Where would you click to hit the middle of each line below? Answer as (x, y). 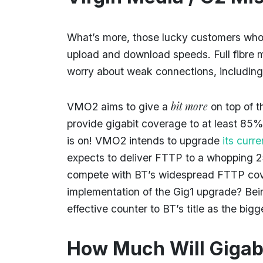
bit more (189, 106)
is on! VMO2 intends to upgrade (145, 140)
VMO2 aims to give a (119, 106)
